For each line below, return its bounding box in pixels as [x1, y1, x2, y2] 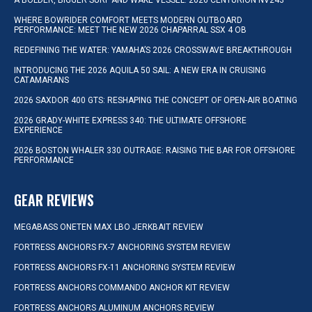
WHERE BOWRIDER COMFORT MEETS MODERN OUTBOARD [14, 15, 242, 25]
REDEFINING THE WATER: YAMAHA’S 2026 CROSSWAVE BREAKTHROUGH [14, 45, 294, 55]
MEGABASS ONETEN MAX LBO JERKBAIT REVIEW [14, 222, 203, 232]
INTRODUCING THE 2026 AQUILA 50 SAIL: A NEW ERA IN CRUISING [14, 65, 266, 75]
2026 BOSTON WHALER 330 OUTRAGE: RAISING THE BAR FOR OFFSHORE [14, 146, 295, 155]
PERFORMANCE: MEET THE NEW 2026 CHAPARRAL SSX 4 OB [14, 25, 247, 35]
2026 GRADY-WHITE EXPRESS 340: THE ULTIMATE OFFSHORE [14, 116, 247, 125]
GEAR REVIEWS [14, 189, 94, 210]
